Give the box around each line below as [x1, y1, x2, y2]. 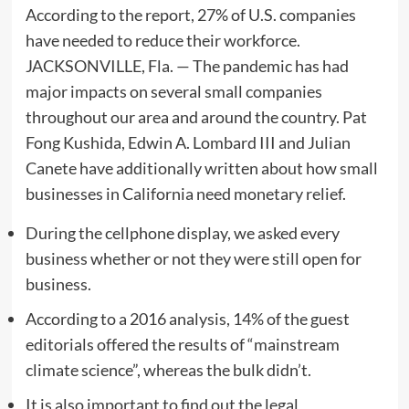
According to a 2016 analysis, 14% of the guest [25, 309, 350, 330]
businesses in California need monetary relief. [25, 184, 346, 204]
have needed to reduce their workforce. [25, 30, 300, 51]
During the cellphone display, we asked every [25, 223, 340, 244]
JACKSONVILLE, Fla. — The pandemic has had [25, 56, 349, 77]
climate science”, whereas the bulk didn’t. [25, 360, 311, 381]
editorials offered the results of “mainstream [25, 334, 340, 355]
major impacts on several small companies [25, 81, 322, 102]
